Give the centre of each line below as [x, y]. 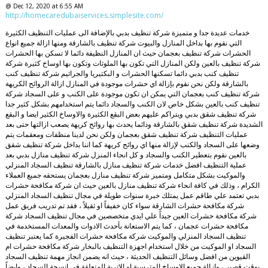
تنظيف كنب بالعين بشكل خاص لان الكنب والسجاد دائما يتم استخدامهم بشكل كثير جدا [132, 103]
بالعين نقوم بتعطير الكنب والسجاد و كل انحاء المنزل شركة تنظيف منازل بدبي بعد [126, 154]
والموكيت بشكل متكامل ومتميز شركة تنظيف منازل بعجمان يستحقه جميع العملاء [125, 175]
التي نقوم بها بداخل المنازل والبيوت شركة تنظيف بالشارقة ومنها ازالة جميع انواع [123, 42]
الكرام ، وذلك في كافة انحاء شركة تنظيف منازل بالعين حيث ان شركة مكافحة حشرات [132, 185]
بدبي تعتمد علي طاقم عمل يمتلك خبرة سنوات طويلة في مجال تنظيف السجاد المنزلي [132, 195]
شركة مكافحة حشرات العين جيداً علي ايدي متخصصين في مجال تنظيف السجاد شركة [131, 215]
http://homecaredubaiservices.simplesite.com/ [84, 15]
